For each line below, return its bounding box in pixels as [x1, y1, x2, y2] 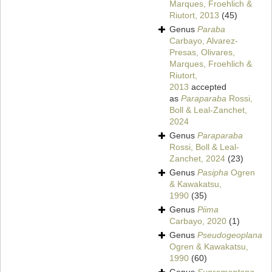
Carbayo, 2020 [169, 216, 226, 226]
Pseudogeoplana [197, 230, 262, 240]
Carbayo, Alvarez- [169, 36, 238, 46]
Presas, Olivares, [169, 47, 235, 58]
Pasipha [197, 168, 228, 178]
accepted [189, 82, 226, 92]
